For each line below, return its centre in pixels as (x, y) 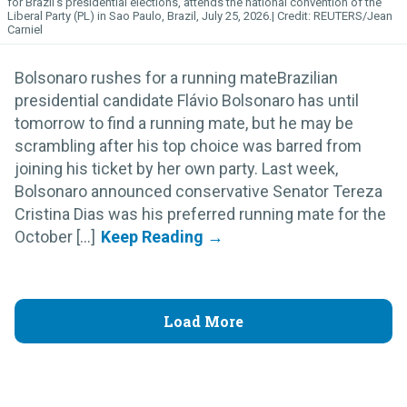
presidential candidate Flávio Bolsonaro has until (187, 101)
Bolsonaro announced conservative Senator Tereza (199, 192)
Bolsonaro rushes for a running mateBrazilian (176, 78)
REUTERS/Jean (353, 16)
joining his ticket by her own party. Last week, (176, 169)
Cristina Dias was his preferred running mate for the (200, 214)
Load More (203, 322)
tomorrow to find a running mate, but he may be (184, 124)
